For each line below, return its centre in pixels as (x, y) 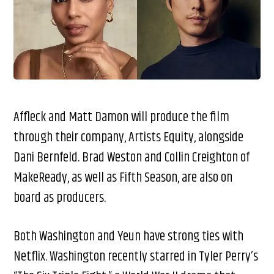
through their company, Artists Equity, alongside (129, 138)
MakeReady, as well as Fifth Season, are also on (123, 178)
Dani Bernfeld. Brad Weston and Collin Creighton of (132, 158)
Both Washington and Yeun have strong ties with (129, 237)
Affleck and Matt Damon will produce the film (122, 118)
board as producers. (60, 198)
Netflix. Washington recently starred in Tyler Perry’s (136, 257)
